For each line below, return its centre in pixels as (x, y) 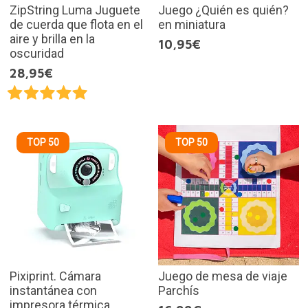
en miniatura (192, 24)
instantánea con (53, 291)
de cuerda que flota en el (76, 24)
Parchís (179, 291)
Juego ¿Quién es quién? (223, 10)
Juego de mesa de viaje (223, 276)
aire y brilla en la (52, 38)
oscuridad (36, 53)
